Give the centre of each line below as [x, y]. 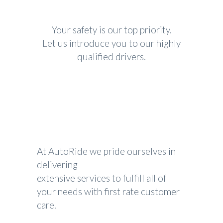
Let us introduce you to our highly [111, 43]
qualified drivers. [111, 56]
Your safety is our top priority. [111, 30]
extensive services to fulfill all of [102, 178]
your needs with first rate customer [108, 191]
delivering [57, 165]
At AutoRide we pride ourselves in [106, 151]
